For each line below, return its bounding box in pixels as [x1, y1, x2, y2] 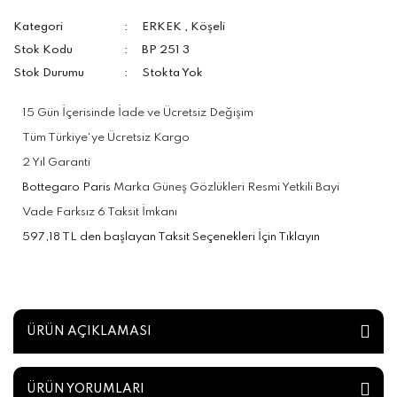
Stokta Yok [142, 67, 204, 79]
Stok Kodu [13, 44, 73, 56]
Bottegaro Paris [22, 182, 111, 193]
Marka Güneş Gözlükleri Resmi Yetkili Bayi [111, 182, 339, 193]
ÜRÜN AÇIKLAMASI [27, 324, 152, 338]
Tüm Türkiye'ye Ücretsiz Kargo [22, 132, 190, 144]
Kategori [13, 21, 63, 33]
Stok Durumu [13, 67, 84, 79]
